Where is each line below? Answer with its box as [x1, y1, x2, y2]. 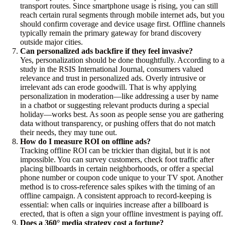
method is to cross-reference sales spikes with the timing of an [20, 182, 215, 191]
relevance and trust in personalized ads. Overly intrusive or [20, 74, 205, 83]
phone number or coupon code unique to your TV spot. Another [20, 173, 223, 182]
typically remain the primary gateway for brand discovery [20, 29, 201, 38]
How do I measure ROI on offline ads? [20, 137, 151, 146]
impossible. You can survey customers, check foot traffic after [20, 155, 214, 164]
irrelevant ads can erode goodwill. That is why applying [20, 83, 196, 92]
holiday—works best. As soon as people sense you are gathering [20, 110, 223, 119]
